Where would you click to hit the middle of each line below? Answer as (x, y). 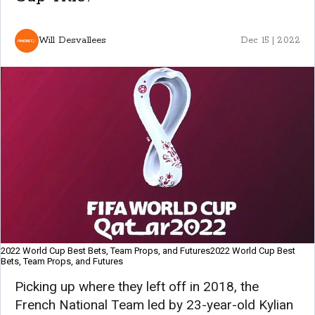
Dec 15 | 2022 (270, 40)
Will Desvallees (73, 41)
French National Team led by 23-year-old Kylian (154, 304)
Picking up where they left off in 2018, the (137, 286)
